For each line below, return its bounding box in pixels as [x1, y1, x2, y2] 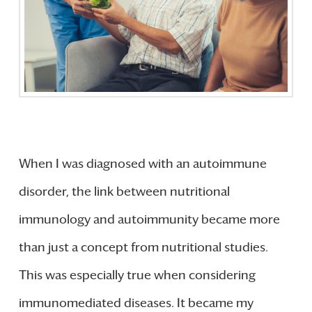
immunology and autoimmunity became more [18, 212, 280, 228]
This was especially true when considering [18, 267, 256, 283]
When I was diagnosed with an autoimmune [18, 156, 267, 172]
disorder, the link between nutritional [18, 184, 230, 200]
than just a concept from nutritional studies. [18, 240, 268, 256]
